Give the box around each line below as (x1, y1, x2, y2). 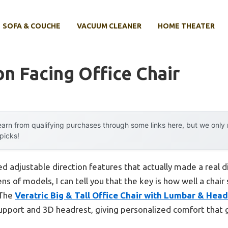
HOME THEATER (158, 22, 215, 31)
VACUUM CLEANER (77, 22, 141, 31)
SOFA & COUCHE (3, 22, 61, 31)
